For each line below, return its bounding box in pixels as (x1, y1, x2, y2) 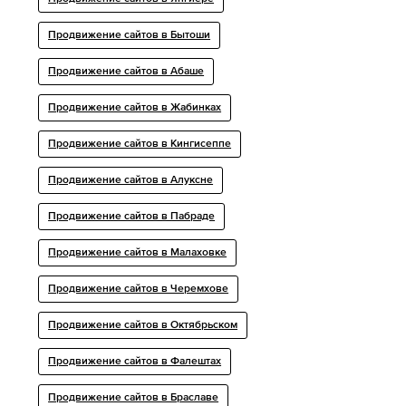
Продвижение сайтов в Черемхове (48, 284, 229, 295)
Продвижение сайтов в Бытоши (48, 30, 211, 42)
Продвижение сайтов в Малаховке (48, 247, 227, 259)
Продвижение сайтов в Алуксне (48, 175, 214, 187)
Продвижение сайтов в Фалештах (48, 356, 222, 368)
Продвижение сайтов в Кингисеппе (48, 139, 232, 150)
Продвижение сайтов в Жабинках (48, 102, 222, 114)
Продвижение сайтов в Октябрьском (48, 320, 238, 332)
